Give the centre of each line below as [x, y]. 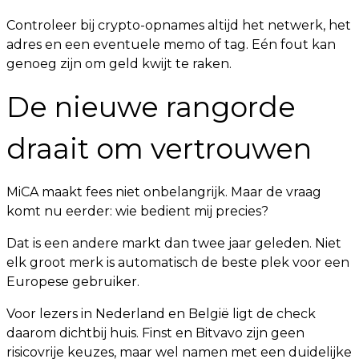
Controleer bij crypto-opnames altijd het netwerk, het [179, 25]
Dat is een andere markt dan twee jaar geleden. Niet [174, 243]
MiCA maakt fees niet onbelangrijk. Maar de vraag [164, 192]
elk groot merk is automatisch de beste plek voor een [178, 262]
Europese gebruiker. [73, 282]
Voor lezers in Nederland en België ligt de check [161, 314]
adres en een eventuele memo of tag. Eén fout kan [171, 44]
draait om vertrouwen [159, 149]
